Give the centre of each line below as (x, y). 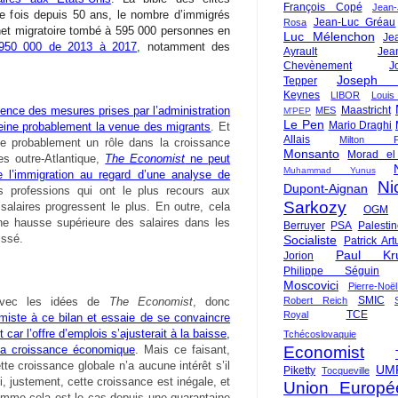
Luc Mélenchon (329, 36)
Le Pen (304, 124)
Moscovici (311, 285)
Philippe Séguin (331, 271)
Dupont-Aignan (326, 188)
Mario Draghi (360, 125)
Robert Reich (316, 300)
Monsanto (311, 154)
